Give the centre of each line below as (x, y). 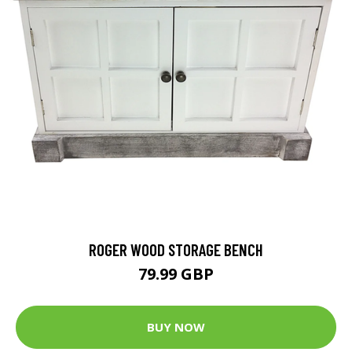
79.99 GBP (176, 273)
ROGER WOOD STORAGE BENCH (176, 249)
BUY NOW (176, 327)
